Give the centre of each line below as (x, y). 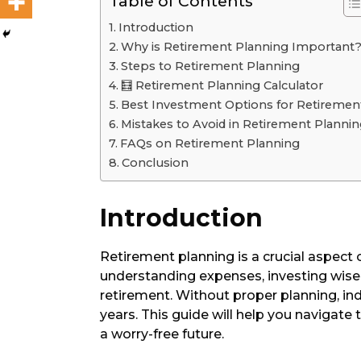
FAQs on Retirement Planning (210, 143)
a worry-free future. (162, 334)
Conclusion (155, 162)
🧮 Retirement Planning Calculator (222, 85)
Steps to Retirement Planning (210, 66)
